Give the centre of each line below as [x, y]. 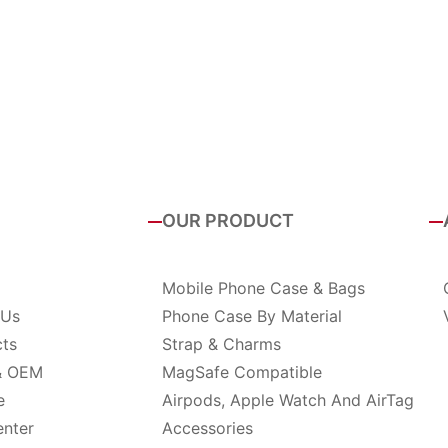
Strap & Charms [221, 344]
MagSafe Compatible [241, 372]
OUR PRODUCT [227, 221]
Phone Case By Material [251, 316]
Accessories [207, 428]
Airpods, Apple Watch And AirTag [287, 400]
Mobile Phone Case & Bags [263, 288]
